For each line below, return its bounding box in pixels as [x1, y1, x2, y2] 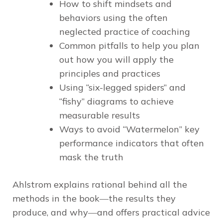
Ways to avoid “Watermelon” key [59, 123, 200, 135]
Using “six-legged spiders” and [59, 81, 186, 93]
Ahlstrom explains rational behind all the [12, 178, 187, 190]
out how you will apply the [59, 53, 174, 65]
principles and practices [59, 67, 160, 79]
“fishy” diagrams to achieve [59, 95, 174, 107]
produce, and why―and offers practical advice [12, 206, 210, 218]
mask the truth [59, 151, 123, 163]
